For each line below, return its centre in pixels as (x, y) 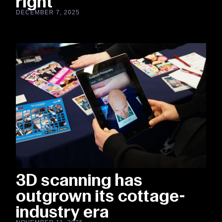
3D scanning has (79, 180)
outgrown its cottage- (101, 196)
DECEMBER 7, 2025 (48, 13)
